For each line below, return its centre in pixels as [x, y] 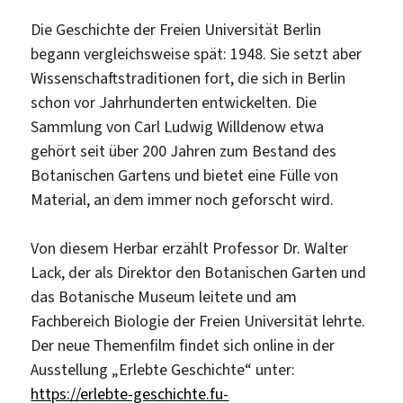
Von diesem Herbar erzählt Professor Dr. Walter [190, 249]
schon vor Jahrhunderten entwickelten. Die [174, 103]
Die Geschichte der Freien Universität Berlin [176, 30]
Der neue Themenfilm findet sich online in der [183, 346]
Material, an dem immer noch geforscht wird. [183, 200]
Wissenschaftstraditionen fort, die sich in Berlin [188, 79]
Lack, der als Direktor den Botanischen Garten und [199, 273]
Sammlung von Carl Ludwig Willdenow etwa [178, 127]
